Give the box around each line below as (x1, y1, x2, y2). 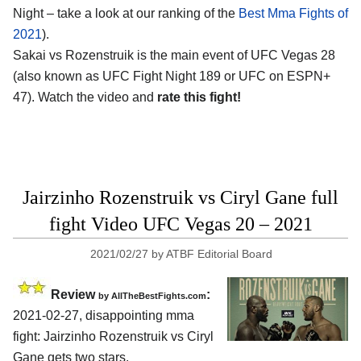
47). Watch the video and (13, 90, 157, 105)
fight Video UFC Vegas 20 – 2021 (48, 214, 313, 235)
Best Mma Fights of (239, 6, 348, 21)
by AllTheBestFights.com (98, 291, 206, 301)
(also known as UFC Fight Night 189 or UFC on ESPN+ (13, 69, 330, 84)
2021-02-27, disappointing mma (13, 309, 194, 323)
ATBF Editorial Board (166, 247, 273, 261)
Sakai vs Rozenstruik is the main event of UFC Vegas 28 (13, 48, 335, 63)
